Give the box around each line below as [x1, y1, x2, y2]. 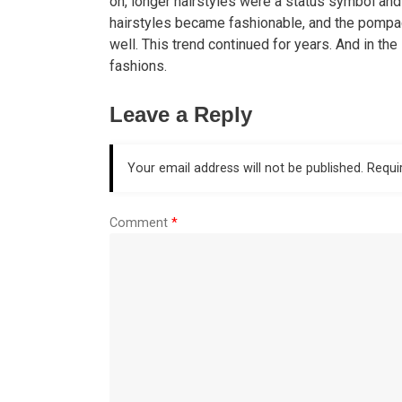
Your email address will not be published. [127, 161, 363, 177]
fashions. [109, 57, 167, 75]
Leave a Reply [109, 102, 252, 127]
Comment [109, 214, 171, 231]
